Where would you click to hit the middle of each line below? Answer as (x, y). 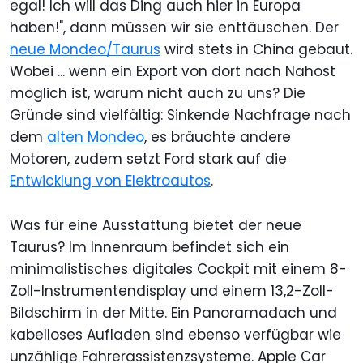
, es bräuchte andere (218, 137)
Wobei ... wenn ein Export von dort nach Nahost (173, 71)
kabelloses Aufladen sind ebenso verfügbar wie (175, 334)
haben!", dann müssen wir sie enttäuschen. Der (174, 27)
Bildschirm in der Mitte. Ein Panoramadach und (173, 312)
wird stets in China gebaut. (256, 49)
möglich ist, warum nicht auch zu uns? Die (158, 93)
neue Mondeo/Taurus (85, 49)
